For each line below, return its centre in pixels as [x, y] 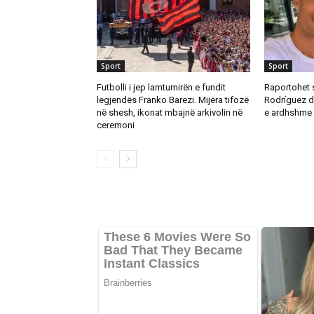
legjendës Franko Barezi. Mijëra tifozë [173, 100]
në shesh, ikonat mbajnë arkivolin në [170, 112]
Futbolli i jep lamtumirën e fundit [161, 87]
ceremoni [116, 125]
